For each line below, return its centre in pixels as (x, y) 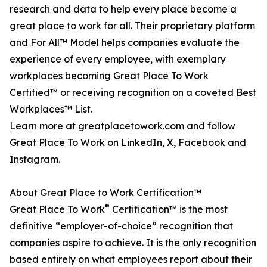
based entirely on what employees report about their (131, 260)
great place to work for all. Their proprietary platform (132, 26)
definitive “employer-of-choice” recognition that (121, 226)
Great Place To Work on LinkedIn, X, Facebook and (128, 143)
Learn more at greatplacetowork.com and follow (122, 126)
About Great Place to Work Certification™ (105, 193)
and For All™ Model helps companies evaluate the (125, 43)
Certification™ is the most (169, 209)
